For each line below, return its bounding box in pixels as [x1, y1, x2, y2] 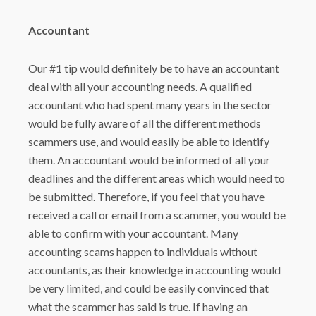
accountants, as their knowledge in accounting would [28, 263, 281, 276]
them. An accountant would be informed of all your [28, 153, 271, 166]
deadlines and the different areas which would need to [28, 171, 286, 185]
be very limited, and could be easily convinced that [28, 281, 269, 295]
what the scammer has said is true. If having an [28, 300, 248, 313]
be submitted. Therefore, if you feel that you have [28, 190, 265, 203]
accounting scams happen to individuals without [28, 245, 258, 258]
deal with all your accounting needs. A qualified [28, 80, 253, 93]
